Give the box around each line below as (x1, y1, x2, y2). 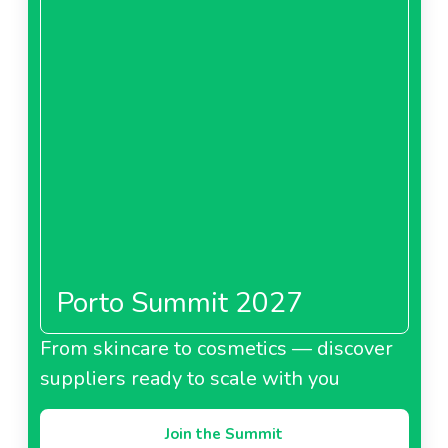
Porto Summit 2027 (56, 283, 303, 322)
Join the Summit (165, 423, 283, 444)
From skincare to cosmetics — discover (39, 334, 393, 362)
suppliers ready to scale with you (39, 364, 340, 392)
